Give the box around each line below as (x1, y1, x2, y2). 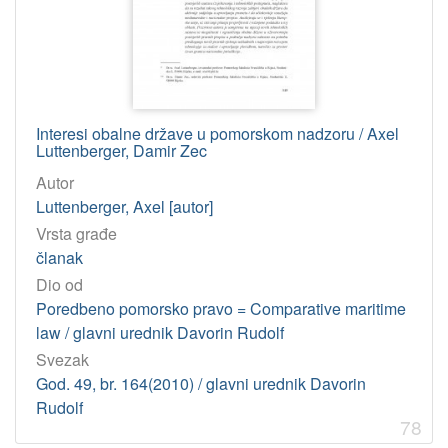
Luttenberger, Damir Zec (36, 138, 207, 162)
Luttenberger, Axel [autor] (36, 194, 213, 218)
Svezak (36, 348, 89, 372)
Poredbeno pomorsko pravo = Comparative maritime (36, 297, 406, 321)
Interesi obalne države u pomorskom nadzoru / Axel (36, 121, 399, 145)
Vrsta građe (36, 221, 117, 245)
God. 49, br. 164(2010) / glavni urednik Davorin (36, 372, 366, 396)
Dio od (36, 273, 83, 297)
